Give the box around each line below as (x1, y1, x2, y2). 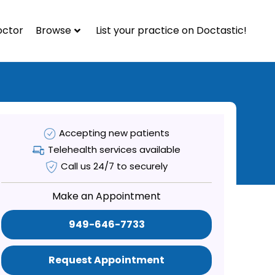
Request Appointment (48, 252, 165, 267)
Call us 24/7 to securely (61, 159, 168, 172)
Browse (36, 23, 71, 37)
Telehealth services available (48, 142, 181, 156)
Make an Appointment (52, 188, 161, 203)
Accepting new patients (59, 126, 170, 139)
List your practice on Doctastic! (96, 23, 247, 37)
